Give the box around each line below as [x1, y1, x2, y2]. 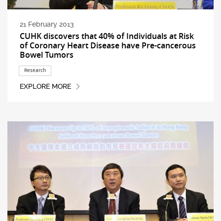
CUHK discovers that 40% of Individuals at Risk [19, 30, 194, 41]
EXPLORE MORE [19, 82, 71, 91]
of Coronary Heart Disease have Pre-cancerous [19, 39, 196, 51]
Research [24, 67, 46, 74]
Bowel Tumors [19, 49, 74, 60]
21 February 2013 [19, 20, 74, 29]
